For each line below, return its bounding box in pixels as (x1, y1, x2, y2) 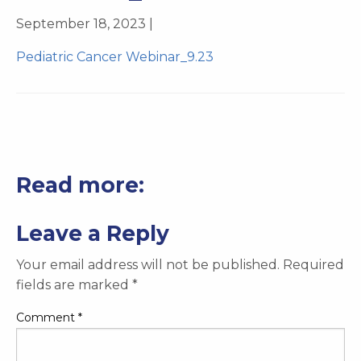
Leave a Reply (16, 219, 169, 247)
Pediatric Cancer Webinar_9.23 (16, 48, 214, 64)
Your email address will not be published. (16, 256, 280, 272)
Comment (16, 309, 78, 325)
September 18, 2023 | (16, 15, 153, 31)
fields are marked (16, 276, 132, 293)
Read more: (16, 171, 144, 198)
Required (283, 256, 344, 272)
